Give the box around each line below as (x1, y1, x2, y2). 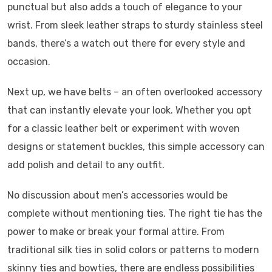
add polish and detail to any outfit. (7, 159, 165, 171)
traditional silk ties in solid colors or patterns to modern (7, 244, 259, 256)
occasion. (7, 56, 50, 67)
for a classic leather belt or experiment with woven (7, 123, 240, 134)
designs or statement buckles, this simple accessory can (7, 141, 265, 152)
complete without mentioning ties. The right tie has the (7, 208, 262, 219)
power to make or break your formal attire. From (7, 226, 225, 237)
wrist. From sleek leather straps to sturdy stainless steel (7, 19, 263, 31)
